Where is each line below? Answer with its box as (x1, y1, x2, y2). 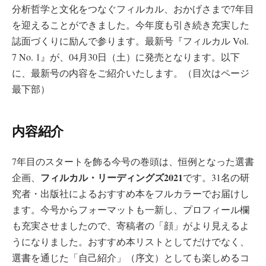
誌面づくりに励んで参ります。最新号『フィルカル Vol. (12, 34, 249, 47)
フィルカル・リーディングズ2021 (40, 170, 183, 184)
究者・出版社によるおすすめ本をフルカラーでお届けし (12, 186, 249, 199)
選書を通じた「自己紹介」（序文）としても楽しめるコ (12, 251, 249, 264)
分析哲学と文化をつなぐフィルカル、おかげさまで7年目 (12, 2, 254, 15)
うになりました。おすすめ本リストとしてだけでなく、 (12, 235, 249, 248)
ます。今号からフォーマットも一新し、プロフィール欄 (12, 202, 249, 216)
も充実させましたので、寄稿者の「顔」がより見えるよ (12, 218, 249, 232)
